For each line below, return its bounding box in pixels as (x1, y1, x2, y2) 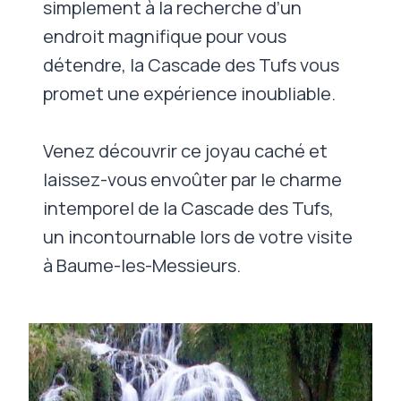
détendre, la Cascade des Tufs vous (43, 52, 339, 77)
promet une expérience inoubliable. (43, 81, 336, 106)
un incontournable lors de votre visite (43, 224, 353, 249)
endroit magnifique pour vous (43, 23, 286, 48)
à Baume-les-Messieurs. (43, 252, 241, 277)
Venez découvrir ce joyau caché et (43, 138, 328, 163)
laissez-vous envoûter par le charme (43, 166, 342, 192)
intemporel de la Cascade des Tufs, (43, 195, 334, 220)
